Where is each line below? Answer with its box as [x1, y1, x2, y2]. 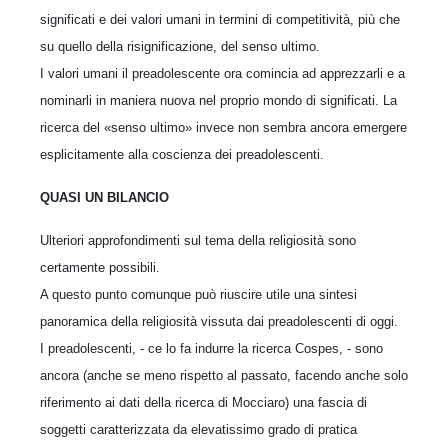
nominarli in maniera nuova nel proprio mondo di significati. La [40, 93, 397, 108]
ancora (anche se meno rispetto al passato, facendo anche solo [40, 368, 408, 383]
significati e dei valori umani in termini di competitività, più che [40, 12, 400, 27]
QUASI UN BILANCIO [40, 190, 169, 205]
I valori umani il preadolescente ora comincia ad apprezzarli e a [40, 66, 405, 81]
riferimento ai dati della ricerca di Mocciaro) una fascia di [40, 395, 367, 410]
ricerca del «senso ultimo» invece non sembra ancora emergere [40, 120, 407, 135]
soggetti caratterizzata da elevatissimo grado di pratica [40, 422, 357, 437]
